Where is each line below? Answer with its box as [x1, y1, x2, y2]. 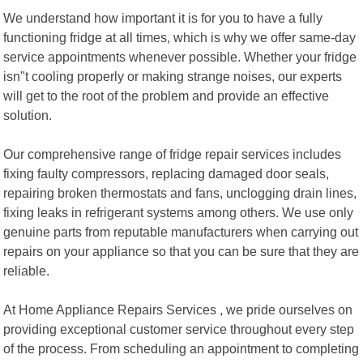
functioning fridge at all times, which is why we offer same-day [3, 29, 357, 45]
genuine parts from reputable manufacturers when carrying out [3, 224, 359, 239]
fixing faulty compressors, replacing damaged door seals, [3, 165, 330, 181]
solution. [3, 107, 53, 122]
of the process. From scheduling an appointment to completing [3, 340, 360, 356]
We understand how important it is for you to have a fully [3, 10, 323, 25]
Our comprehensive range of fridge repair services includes [3, 146, 342, 161]
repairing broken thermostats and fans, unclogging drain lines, [3, 185, 357, 200]
